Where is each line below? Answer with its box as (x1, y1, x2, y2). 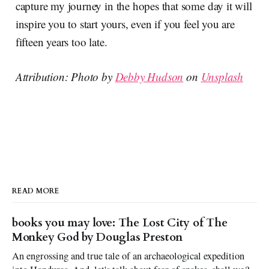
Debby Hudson (115, 69, 184, 85)
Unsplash (201, 69, 243, 85)
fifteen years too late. (15, 34, 107, 50)
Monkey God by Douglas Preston (12, 229, 183, 246)
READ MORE (12, 186, 59, 196)
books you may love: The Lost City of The (12, 215, 228, 231)
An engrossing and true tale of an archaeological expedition (12, 249, 245, 263)
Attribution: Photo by (15, 69, 115, 85)
